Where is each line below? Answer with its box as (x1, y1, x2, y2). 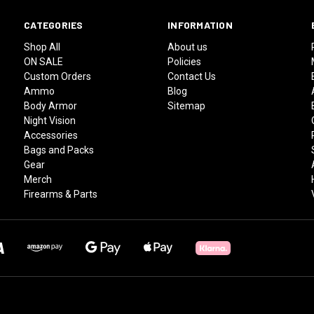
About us (168, 41, 208, 53)
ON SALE (24, 55, 64, 67)
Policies (168, 55, 202, 67)
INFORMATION (168, 18, 233, 31)
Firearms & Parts (24, 188, 98, 200)
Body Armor (24, 100, 78, 111)
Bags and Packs (24, 144, 95, 156)
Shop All (24, 41, 61, 53)
